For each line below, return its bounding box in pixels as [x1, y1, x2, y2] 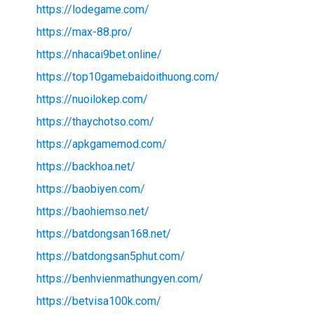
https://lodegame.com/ [36, 3, 149, 17]
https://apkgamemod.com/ [36, 137, 167, 151]
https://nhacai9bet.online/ [36, 48, 162, 62]
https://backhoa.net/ [36, 160, 135, 174]
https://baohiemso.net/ [36, 205, 149, 219]
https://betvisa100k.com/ [36, 294, 161, 308]
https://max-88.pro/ [36, 25, 132, 39]
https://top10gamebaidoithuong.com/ [36, 70, 219, 84]
